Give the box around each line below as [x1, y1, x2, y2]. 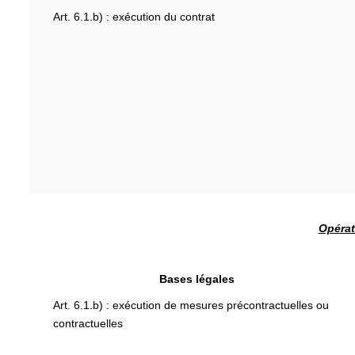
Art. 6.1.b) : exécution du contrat [53, 10, 215, 23]
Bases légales [159, 272, 235, 285]
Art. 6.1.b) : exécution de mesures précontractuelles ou [53, 299, 329, 311]
